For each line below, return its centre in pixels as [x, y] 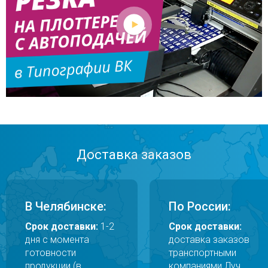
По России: [200, 206]
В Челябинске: [66, 206]
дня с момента [57, 239]
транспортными [202, 252]
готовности [51, 252]
